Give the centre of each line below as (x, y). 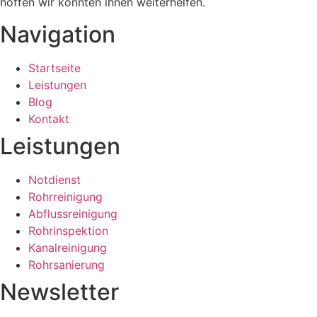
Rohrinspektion (68, 230)
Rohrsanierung (67, 264)
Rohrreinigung (65, 196)
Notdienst (54, 179)
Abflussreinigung (73, 213)
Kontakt (49, 119)
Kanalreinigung (68, 247)
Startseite (54, 68)
